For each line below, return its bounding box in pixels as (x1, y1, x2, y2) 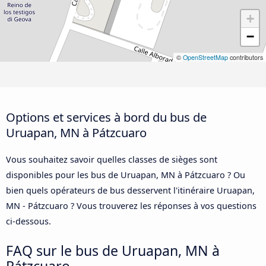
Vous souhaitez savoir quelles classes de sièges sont (6, 153, 217, 165)
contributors (228, 53, 263, 62)
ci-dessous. (6, 215, 51, 227)
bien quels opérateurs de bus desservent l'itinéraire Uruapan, (6, 184, 255, 196)
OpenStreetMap (183, 53, 228, 62)
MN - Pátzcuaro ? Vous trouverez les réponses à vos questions (6, 199, 256, 211)
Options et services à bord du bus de (6, 108, 207, 125)
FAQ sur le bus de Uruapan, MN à (6, 240, 220, 260)
